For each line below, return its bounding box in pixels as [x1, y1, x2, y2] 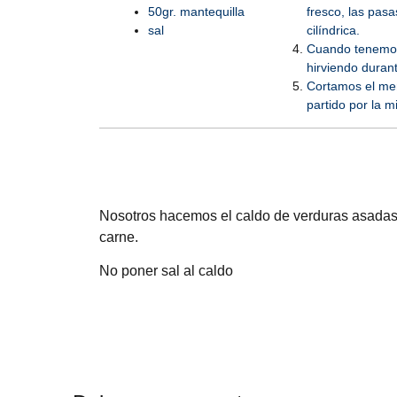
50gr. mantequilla [148, 4, 245, 19]
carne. [99, 229, 138, 245]
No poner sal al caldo [99, 263, 233, 279]
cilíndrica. [307, 23, 360, 38]
